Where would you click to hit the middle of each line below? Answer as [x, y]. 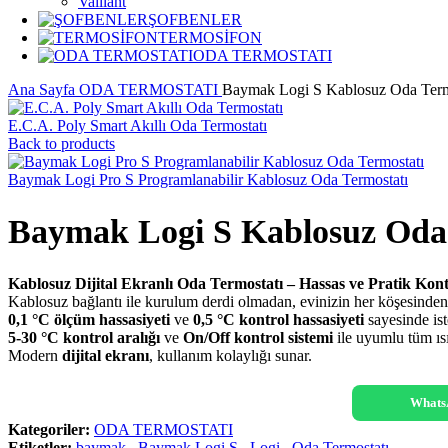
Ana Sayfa [43, 89]
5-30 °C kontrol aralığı [84, 337]
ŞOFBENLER [195, 19]
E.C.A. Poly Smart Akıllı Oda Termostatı [137, 125]
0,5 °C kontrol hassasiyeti [278, 319]
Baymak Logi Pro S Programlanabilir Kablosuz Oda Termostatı [208, 179]
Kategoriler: [49, 429]
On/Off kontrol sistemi [258, 337]
